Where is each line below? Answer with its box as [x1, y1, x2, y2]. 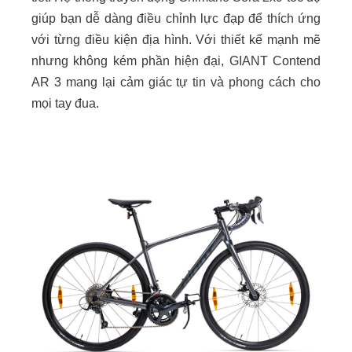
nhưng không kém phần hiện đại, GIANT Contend [31, 54, 321, 68]
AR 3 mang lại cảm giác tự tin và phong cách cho [31, 75, 321, 90]
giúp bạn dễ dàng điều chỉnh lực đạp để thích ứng [31, 12, 321, 26]
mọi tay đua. [31, 97, 99, 111]
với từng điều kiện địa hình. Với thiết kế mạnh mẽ [31, 33, 321, 47]
